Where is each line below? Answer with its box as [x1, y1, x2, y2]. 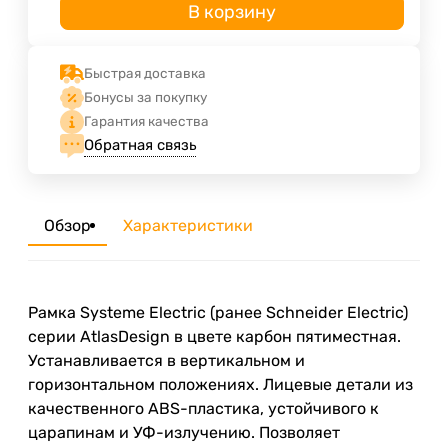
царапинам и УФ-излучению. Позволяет [28, 422, 340, 442]
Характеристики [123, 215, 253, 235]
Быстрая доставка [84, 65, 206, 82]
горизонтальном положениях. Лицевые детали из [28, 374, 413, 394]
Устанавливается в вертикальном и [28, 350, 305, 370]
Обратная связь [84, 136, 196, 155]
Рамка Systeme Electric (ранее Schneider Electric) [28, 302, 408, 322]
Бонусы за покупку [84, 89, 207, 106]
